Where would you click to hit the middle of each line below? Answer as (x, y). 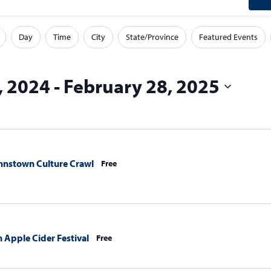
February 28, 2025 (142, 86)
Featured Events (228, 37)
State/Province (152, 37)
